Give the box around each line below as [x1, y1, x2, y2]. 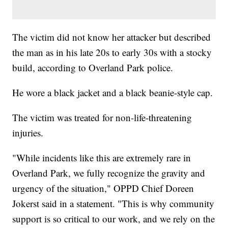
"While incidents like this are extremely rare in [12, 151, 191, 164]
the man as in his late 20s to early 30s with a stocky [12, 46, 212, 59]
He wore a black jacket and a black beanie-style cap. [12, 86, 213, 99]
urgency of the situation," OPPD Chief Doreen [12, 182, 194, 195]
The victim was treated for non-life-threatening [12, 111, 192, 124]
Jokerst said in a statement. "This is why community [12, 197, 215, 210]
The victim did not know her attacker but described [12, 31, 211, 44]
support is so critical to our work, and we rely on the [12, 212, 215, 225]
